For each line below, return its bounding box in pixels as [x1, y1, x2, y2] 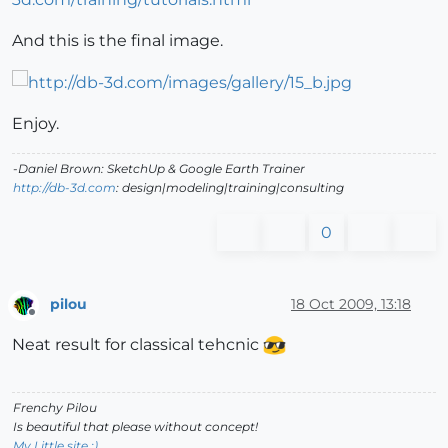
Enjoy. [12, 114, 59, 134]
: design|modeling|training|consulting [116, 180, 344, 196]
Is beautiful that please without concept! [13, 418, 258, 434]
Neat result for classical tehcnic [12, 334, 263, 354]
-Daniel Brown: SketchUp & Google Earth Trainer [13, 161, 305, 177]
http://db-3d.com [13, 180, 116, 196]
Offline [31, 312, 70, 328]
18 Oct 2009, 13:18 [291, 294, 411, 313]
